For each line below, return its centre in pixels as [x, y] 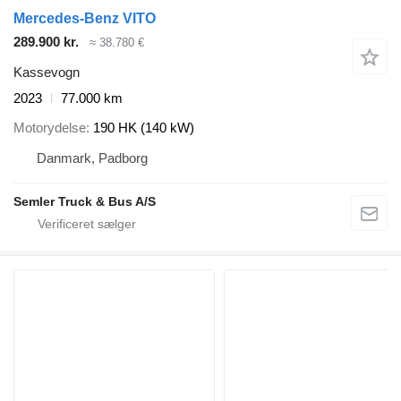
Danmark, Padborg [92, 158]
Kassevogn [47, 73]
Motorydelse [50, 127]
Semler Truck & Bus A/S [85, 201]
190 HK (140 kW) [144, 127]
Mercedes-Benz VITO [85, 18]
